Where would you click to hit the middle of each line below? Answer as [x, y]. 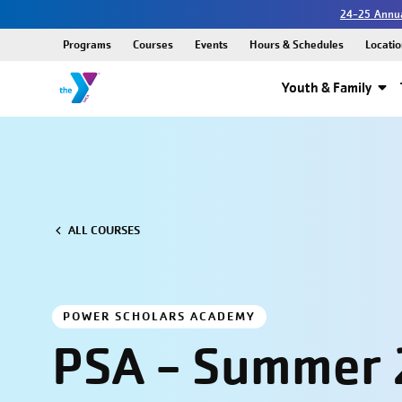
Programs [87, 44]
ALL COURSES [104, 231]
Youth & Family [326, 87]
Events [211, 44]
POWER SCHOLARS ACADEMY [159, 317]
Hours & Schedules [296, 44]
